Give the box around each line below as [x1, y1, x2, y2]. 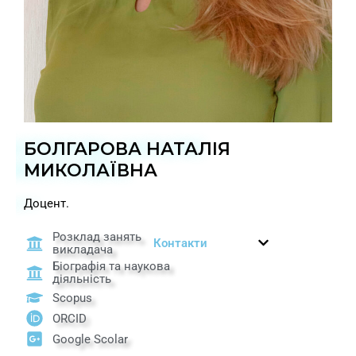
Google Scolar [52, 331, 129, 346]
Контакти [153, 236, 207, 251]
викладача [52, 242, 114, 257]
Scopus [52, 290, 93, 305]
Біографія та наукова [52, 259, 171, 274]
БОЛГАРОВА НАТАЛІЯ [24, 138, 230, 161]
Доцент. [24, 196, 72, 211]
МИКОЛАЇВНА [24, 160, 157, 182]
